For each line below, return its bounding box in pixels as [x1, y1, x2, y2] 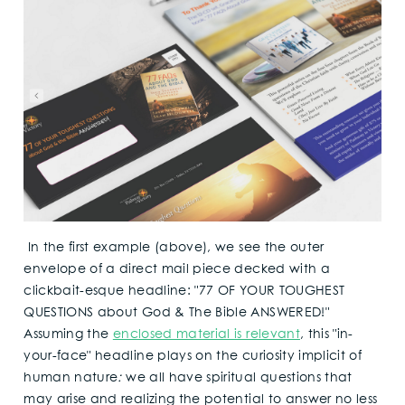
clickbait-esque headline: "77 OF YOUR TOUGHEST [24, 285, 345, 298]
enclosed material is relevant [112, 328, 300, 342]
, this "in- [299, 328, 353, 342]
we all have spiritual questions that [126, 372, 353, 385]
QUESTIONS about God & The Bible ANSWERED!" [24, 306, 329, 320]
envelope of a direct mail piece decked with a [24, 263, 331, 277]
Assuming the [24, 328, 113, 342]
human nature [24, 372, 118, 385]
